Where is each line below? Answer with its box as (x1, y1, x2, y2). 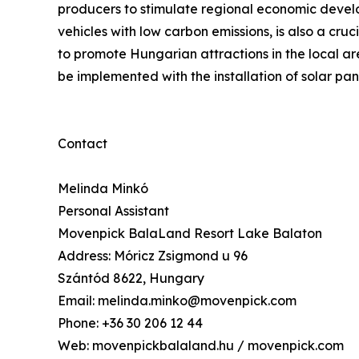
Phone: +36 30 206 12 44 (58, 315, 203, 332)
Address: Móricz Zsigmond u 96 (58, 248, 248, 264)
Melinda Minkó (58, 180, 148, 197)
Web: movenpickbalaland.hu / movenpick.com (58, 337, 344, 354)
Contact (58, 135, 107, 152)
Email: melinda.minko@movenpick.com (58, 292, 296, 309)
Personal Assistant (58, 203, 169, 220)
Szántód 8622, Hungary (58, 270, 204, 287)
